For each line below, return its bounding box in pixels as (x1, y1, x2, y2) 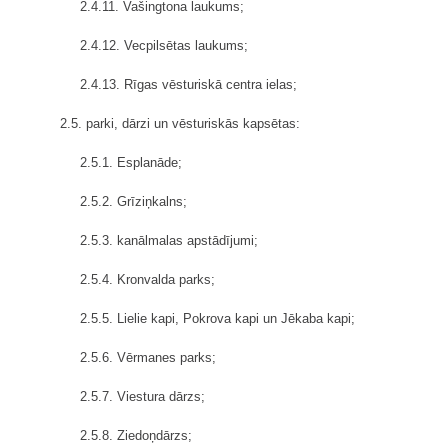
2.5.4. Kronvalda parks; (80, 271, 215, 287)
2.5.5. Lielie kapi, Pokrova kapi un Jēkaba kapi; (80, 310, 355, 326)
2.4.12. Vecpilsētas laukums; (80, 37, 248, 53)
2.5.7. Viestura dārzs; (80, 388, 205, 404)
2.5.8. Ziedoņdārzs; (80, 427, 192, 443)
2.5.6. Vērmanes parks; (80, 349, 216, 365)
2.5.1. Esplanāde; (80, 154, 182, 170)
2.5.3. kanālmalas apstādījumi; (80, 232, 258, 248)
